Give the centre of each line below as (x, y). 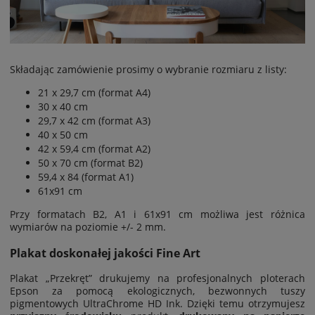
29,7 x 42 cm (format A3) (94, 121)
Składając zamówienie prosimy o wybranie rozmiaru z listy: (148, 70)
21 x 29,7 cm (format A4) (94, 93)
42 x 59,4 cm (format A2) (94, 149)
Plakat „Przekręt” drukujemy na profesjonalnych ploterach (157, 278)
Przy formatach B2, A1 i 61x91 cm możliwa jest (140, 214)
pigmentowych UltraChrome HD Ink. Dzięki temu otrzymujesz (157, 304)
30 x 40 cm (63, 107)
